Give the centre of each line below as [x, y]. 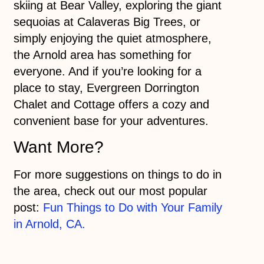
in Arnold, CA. [49, 224]
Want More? [58, 147]
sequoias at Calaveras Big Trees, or [107, 22]
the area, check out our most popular [110, 191]
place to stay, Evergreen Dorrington [106, 88]
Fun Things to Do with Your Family [132, 208]
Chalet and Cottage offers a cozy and [111, 104]
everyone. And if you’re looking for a [107, 71]
